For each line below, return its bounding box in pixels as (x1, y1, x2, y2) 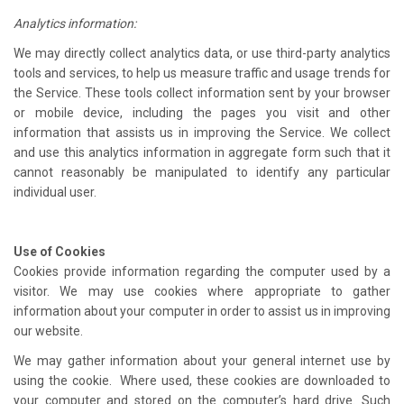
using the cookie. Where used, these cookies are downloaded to (14, 372, 390, 388)
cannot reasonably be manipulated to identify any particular (14, 164, 390, 179)
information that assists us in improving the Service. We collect (14, 124, 390, 140)
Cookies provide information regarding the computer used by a (14, 263, 390, 279)
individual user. (14, 184, 96, 199)
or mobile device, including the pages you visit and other (14, 105, 390, 120)
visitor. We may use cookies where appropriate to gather (14, 283, 390, 298)
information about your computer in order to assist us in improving (14, 303, 390, 318)
